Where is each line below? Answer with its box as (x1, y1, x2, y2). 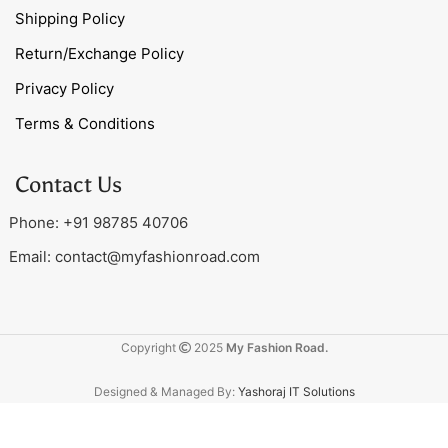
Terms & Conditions (15, 113, 155, 133)
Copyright (120, 339, 179, 355)
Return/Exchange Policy (15, 43, 184, 63)
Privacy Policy (15, 78, 114, 98)
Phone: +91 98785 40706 (9, 212, 188, 232)
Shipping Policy (15, 8, 125, 28)
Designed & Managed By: (93, 383, 238, 399)
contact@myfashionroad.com (55, 246, 260, 266)
